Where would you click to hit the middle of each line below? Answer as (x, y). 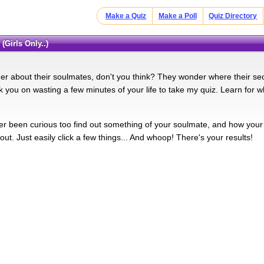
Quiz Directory (233, 16)
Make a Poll (177, 16)
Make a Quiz (126, 16)
